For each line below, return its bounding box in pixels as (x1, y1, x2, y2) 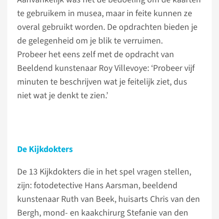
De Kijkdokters (17, 143, 73, 155)
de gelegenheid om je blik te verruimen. (17, 35, 163, 47)
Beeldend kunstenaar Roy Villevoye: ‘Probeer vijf (17, 62, 195, 74)
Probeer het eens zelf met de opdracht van (17, 48, 174, 61)
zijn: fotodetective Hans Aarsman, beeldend (17, 179, 177, 192)
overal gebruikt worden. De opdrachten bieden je (17, 21, 197, 33)
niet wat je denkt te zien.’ (17, 89, 108, 102)
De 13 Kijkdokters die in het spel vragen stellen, (17, 166, 191, 178)
